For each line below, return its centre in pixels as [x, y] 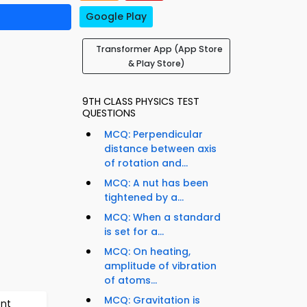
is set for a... [134, 232]
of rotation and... [146, 163]
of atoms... [131, 281]
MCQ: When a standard [162, 218]
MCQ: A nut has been [156, 183]
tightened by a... [144, 198]
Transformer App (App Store [159, 49]
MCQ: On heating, [147, 252]
